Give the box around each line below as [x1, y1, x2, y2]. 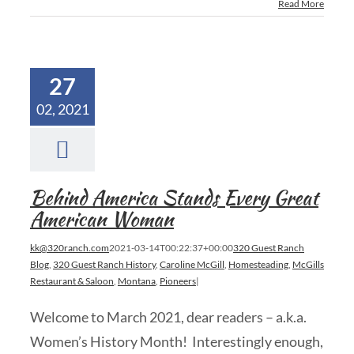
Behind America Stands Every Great [30, 183, 318, 212]
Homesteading [228, 258, 288, 270]
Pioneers [160, 275, 196, 287]
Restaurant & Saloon [30, 275, 114, 287]
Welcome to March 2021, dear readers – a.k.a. [30, 308, 307, 326]
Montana [118, 275, 156, 287]
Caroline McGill [160, 258, 224, 270]
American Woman [30, 205, 174, 233]
